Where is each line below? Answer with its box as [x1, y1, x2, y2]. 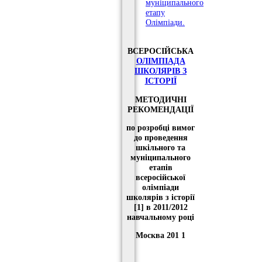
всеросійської [136, 173, 185, 182]
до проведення [133, 133, 188, 143]
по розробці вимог [126, 123, 195, 133]
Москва [136, 230, 164, 240]
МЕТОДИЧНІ [135, 94, 187, 104]
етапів [149, 163, 173, 173]
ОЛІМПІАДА [136, 56, 185, 66]
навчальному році [127, 212, 194, 222]
